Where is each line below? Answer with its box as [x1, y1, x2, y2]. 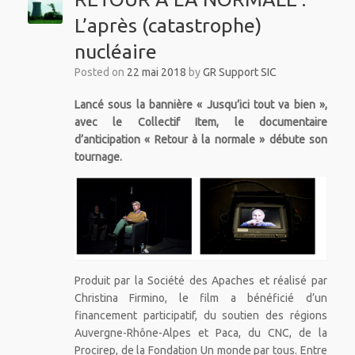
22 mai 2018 [126, 65, 186, 78]
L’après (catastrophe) [74, 13, 261, 36]
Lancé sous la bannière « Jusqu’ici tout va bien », [74, 97, 327, 111]
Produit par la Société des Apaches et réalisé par [74, 273, 327, 287]
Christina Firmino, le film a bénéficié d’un [74, 291, 327, 304]
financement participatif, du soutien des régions [74, 308, 327, 322]
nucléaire [74, 40, 157, 63]
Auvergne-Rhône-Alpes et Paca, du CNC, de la [74, 326, 327, 339]
